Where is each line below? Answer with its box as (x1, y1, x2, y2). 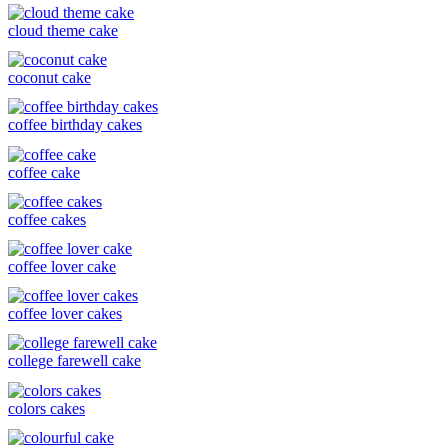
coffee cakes (8, 210, 86, 228)
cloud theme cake (8, 22, 118, 39)
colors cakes (8, 399, 85, 417)
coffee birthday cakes (8, 116, 142, 134)
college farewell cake (8, 352, 141, 370)
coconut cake (8, 69, 91, 87)
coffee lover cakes (8, 305, 122, 323)
